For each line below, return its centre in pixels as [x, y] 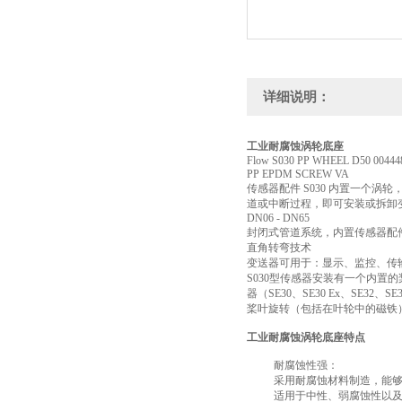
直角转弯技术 [279, 248]
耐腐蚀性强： [306, 365]
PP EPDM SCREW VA [298, 174]
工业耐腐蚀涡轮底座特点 [306, 337]
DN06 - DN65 [278, 218]
